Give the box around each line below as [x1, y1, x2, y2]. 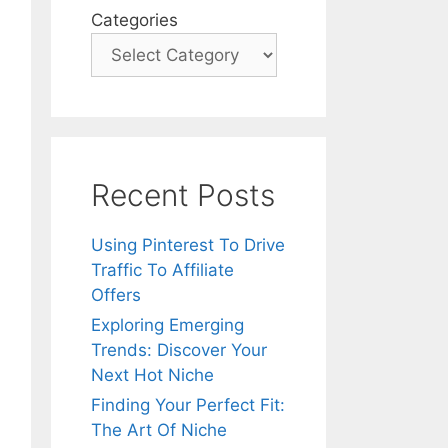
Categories [91, 10, 178, 30]
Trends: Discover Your [91, 340, 267, 360]
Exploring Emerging [91, 315, 244, 335]
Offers [91, 285, 141, 305]
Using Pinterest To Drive [91, 235, 285, 255]
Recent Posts [91, 177, 275, 213]
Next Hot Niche [91, 365, 214, 385]
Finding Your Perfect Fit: [91, 395, 285, 415]
